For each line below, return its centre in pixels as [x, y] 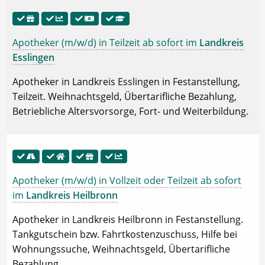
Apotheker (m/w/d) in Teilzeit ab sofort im [106, 43]
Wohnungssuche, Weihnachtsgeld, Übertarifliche [121, 249]
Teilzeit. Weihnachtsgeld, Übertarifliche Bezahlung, [125, 97]
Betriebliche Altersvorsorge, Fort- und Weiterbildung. [130, 112]
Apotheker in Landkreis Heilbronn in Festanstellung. [128, 220]
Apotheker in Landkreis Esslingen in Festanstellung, [126, 82]
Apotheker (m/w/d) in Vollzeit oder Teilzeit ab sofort [127, 181]
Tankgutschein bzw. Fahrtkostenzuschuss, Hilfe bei [125, 235]
